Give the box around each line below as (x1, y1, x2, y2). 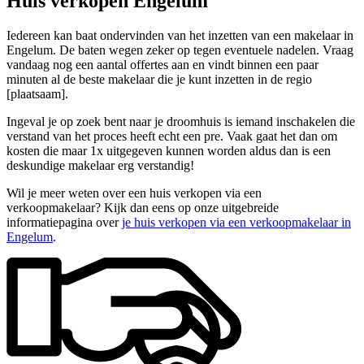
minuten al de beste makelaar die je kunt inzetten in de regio (6, 71, 312, 86)
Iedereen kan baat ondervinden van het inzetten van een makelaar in (6, 28, 353, 42)
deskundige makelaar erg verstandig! (6, 158, 194, 172)
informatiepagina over (6, 214, 122, 229)
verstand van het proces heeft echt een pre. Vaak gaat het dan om (6, 128, 337, 143)
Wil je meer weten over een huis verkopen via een (6, 185, 262, 200)
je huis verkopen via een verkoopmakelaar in (122, 214, 351, 229)
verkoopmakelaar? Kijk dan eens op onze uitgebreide (6, 200, 279, 214)
